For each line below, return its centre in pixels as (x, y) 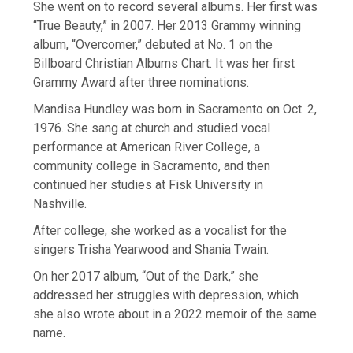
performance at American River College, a (147, 147)
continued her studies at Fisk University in (149, 185)
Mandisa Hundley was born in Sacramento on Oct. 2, (175, 110)
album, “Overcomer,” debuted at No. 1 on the (153, 45)
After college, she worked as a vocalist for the (160, 231)
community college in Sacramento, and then (152, 166)
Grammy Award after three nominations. (141, 83)
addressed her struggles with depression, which (166, 295)
